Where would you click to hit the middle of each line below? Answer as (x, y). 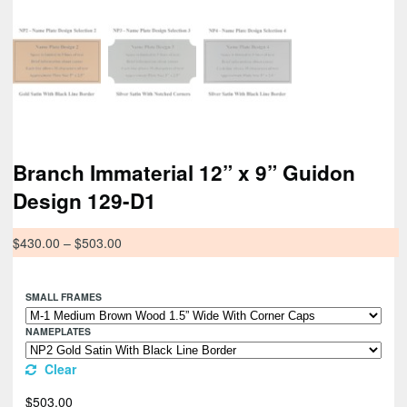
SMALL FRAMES (64, 297)
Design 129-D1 (84, 200)
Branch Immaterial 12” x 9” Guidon (184, 172)
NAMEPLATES (58, 332)
